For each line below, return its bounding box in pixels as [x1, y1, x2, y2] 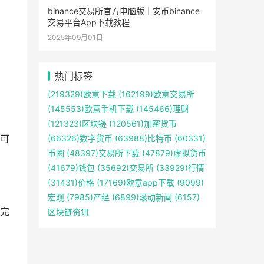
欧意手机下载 [84, 104, 134, 114]
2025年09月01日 [48, 33, 103, 42]
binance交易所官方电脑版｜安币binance [48, 6, 200, 16]
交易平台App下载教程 [48, 17, 130, 27]
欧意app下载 [126, 177, 174, 187]
